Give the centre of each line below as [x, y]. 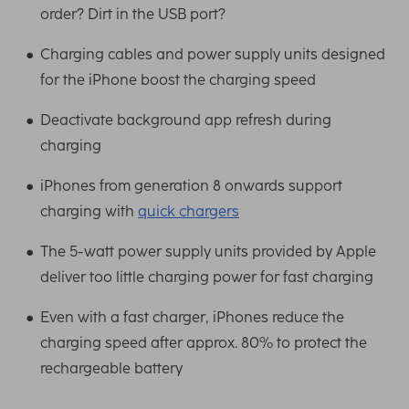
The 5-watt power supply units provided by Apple [208, 252]
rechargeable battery [111, 369]
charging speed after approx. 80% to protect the [204, 343]
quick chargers [189, 212]
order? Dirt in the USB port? [133, 15]
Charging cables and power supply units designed [213, 55]
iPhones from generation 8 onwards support [191, 186]
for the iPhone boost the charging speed [178, 80]
